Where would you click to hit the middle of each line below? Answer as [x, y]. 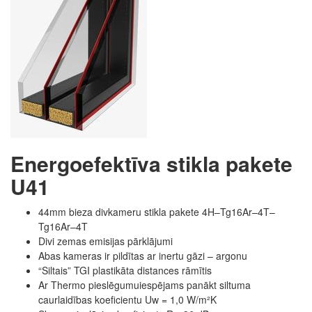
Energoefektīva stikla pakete [151, 163]
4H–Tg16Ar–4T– [239, 211]
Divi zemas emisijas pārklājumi [106, 241]
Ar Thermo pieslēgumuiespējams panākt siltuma [145, 284]
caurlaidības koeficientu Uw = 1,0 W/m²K [127, 299]
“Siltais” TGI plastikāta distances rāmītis [125, 270]
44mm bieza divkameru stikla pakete [119, 211]
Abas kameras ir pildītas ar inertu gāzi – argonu [143, 255]
